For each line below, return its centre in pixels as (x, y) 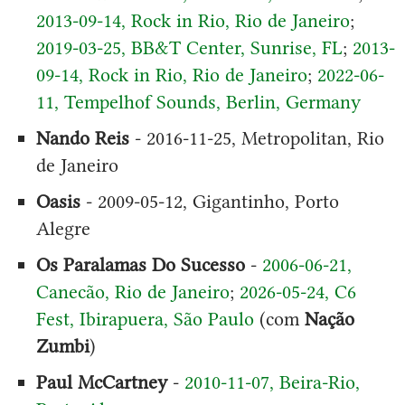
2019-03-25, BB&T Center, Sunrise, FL (189, 47)
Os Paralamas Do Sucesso (140, 264)
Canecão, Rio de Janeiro (132, 291)
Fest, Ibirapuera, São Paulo (145, 318)
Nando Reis (82, 137)
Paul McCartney (101, 381)
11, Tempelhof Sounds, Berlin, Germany (198, 101)
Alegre (63, 228)
